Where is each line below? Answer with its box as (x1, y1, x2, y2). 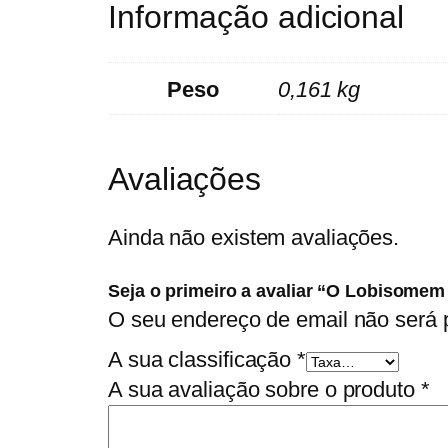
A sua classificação (108, 347, 297, 373)
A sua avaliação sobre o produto (108, 377, 421, 403)
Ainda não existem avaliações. (108, 225, 400, 251)
